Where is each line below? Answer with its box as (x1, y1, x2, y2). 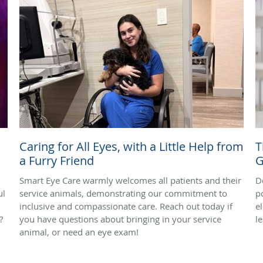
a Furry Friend (19, 152, 94, 168)
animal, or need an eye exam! (19, 225, 139, 238)
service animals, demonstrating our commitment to (19, 187, 227, 199)
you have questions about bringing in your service (19, 213, 221, 225)
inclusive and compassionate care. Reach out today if (19, 200, 232, 212)
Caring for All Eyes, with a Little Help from (19, 138, 244, 154)
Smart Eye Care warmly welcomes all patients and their (19, 174, 241, 186)
